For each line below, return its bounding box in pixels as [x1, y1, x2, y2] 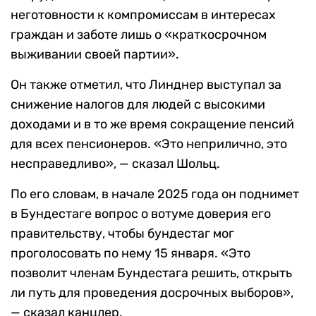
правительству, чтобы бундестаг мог [11, 226, 234, 242]
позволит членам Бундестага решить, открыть [11, 265, 292, 281]
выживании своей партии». [11, 47, 179, 63]
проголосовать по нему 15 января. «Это [11, 245, 250, 262]
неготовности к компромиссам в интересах [11, 7, 276, 23]
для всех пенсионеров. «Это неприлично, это [11, 136, 287, 152]
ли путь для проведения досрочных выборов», [11, 285, 293, 301]
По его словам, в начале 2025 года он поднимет [11, 186, 299, 202]
